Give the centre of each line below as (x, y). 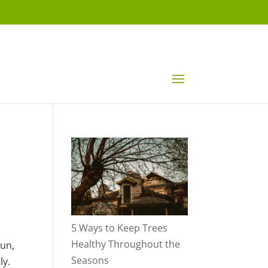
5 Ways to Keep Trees (120, 228)
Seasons (90, 260)
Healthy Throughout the (126, 244)
